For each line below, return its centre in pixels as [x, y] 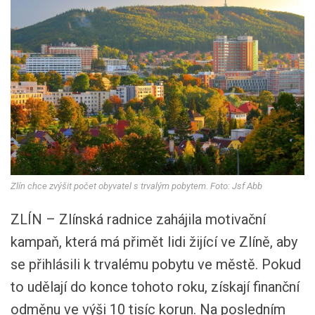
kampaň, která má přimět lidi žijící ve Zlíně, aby [154, 242]
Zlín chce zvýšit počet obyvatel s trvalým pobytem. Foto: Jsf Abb [136, 186]
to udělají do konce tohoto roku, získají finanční [155, 287]
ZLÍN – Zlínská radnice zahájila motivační [138, 219]
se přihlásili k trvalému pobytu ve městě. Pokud [156, 264]
